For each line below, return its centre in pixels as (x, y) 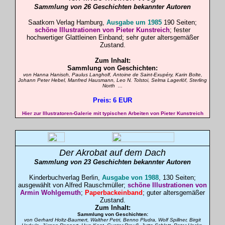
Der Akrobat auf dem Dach (113, 153)
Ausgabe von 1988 (130, 178)
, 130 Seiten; (177, 178)
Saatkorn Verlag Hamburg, (67, 22)
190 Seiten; (179, 22)
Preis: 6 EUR (113, 100)
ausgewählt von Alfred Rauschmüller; (73, 185)
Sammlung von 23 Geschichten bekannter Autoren (113, 162)
